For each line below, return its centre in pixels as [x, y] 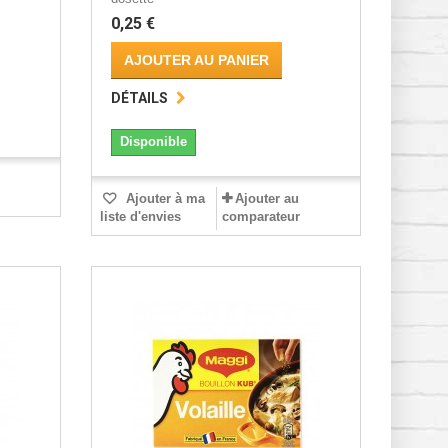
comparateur [260, 217]
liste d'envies [140, 217]
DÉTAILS [139, 98]
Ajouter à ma [163, 199]
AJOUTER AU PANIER [196, 60]
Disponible [153, 142]
